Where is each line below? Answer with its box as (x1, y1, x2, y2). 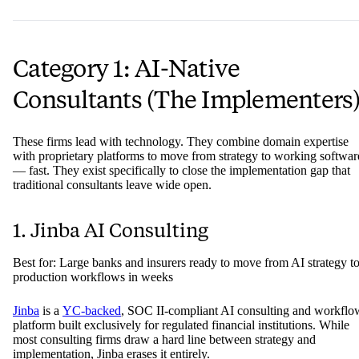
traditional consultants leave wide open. (13, 178, 212, 192)
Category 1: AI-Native (13, 54, 240, 84)
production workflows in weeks (13, 270, 173, 284)
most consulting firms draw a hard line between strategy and (13, 333, 316, 347)
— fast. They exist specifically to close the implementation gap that (13, 163, 350, 178)
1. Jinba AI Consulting (13, 219, 208, 243)
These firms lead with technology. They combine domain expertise (13, 135, 349, 149)
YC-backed (63, 304, 121, 318)
